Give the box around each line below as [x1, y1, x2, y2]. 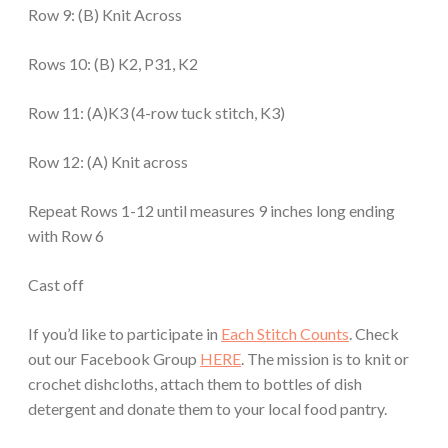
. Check [349, 323, 399, 343]
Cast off [28, 274, 84, 294]
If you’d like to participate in [28, 323, 221, 343]
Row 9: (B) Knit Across [28, 4, 182, 24]
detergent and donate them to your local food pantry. [28, 398, 387, 418]
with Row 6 [28, 225, 104, 245]
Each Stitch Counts [221, 323, 349, 343]
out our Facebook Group [28, 348, 200, 368]
